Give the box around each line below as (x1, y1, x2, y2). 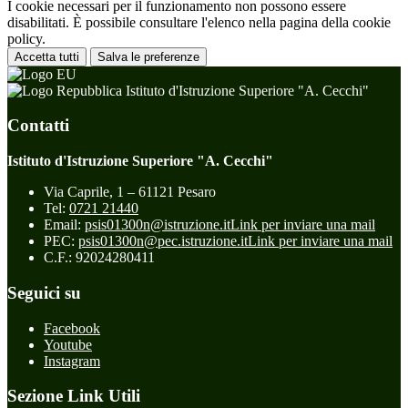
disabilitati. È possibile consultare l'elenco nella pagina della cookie (7, 14, 391, 30)
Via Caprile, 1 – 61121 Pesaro (44, 184, 216, 200)
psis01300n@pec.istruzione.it (78, 233, 248, 250)
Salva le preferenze (97, 49, 199, 64)
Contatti (7, 116, 69, 136)
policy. (7, 30, 46, 46)
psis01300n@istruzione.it (85, 217, 230, 233)
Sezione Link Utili (7, 386, 140, 406)
